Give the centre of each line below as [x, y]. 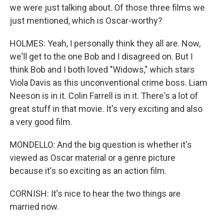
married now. [34, 207]
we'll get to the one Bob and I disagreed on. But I [101, 56]
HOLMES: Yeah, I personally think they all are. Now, [105, 43]
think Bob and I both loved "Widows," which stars [102, 70]
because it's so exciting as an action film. [88, 171]
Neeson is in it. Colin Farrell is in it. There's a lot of [104, 96]
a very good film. [41, 122]
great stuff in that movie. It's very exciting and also [106, 109]
